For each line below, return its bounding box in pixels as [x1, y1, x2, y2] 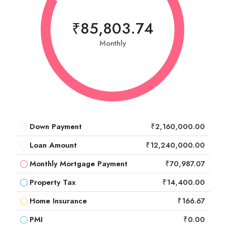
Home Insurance [30, 195, 87, 207]
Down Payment [30, 121, 82, 133]
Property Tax [30, 177, 75, 188]
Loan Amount [30, 140, 77, 151]
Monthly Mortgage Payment [30, 158, 128, 170]
